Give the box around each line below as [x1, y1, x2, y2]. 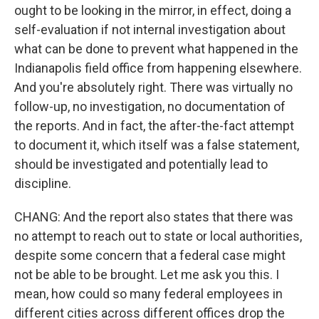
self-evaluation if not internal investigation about [14, 22, 286, 37]
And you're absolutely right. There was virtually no [14, 80, 293, 95]
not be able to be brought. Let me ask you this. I [14, 267, 279, 282]
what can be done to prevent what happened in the [14, 41, 298, 56]
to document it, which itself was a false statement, [14, 137, 299, 152]
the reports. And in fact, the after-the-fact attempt [14, 118, 294, 133]
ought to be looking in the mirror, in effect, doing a [14, 3, 291, 18]
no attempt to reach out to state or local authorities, [14, 229, 302, 244]
